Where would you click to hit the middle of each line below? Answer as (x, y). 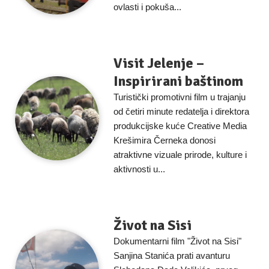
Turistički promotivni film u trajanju (180, 97)
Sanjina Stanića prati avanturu (172, 255)
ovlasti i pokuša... (147, 7)
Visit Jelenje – (159, 63)
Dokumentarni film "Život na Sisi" (177, 241)
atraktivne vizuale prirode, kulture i (180, 155)
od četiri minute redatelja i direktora (181, 111)
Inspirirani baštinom (178, 81)
